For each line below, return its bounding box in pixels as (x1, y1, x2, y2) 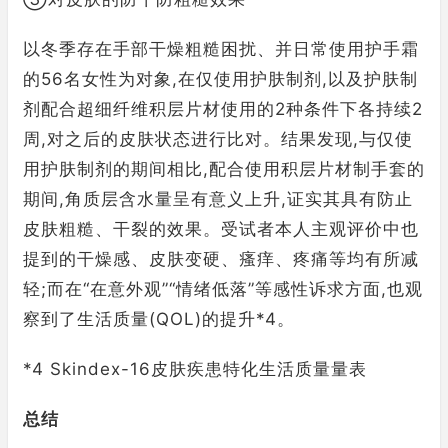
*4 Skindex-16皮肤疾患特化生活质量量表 (23, 359, 367, 379)
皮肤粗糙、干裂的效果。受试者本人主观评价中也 (23, 219, 419, 239)
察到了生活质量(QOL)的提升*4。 (23, 309, 295, 329)
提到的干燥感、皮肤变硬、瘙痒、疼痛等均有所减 (23, 249, 419, 269)
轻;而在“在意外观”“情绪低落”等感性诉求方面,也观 (23, 279, 423, 299)
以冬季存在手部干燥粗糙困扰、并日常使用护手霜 (23, 39, 419, 59)
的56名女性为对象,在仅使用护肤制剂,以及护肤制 (23, 69, 418, 89)
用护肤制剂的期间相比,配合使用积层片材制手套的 (23, 159, 425, 179)
